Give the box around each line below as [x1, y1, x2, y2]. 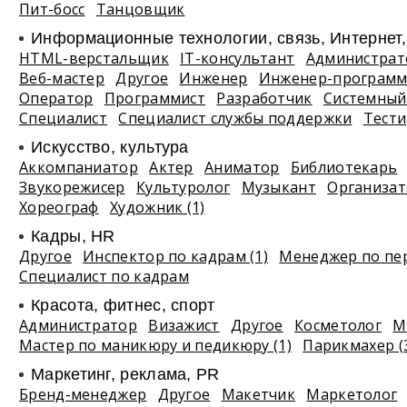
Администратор [19, 315, 137, 335]
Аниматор [204, 157, 280, 177]
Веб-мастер [19, 68, 104, 88]
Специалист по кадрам [19, 266, 189, 286]
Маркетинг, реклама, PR [31, 365, 220, 383]
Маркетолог [306, 384, 398, 404]
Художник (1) [110, 197, 205, 217]
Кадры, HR [31, 227, 115, 245]
